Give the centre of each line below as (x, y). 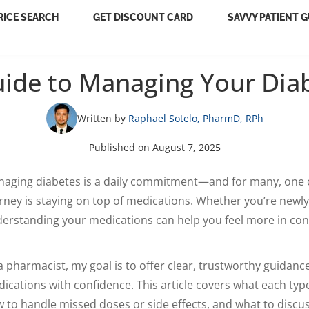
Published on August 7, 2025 (154, 147)
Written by (102, 118)
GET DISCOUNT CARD (143, 17)
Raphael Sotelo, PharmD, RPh (196, 118)
